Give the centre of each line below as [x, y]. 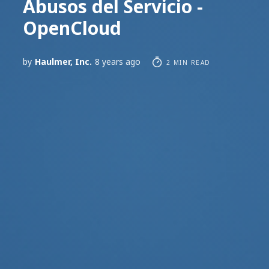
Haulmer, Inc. [63, 62]
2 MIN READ [187, 63]
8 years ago [118, 62]
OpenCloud [72, 28]
